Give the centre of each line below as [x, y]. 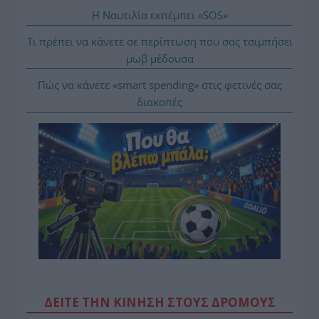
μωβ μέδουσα [159, 58]
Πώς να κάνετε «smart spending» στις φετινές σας [159, 85]
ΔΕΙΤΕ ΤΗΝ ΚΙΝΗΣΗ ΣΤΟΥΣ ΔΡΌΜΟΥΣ [159, 303]
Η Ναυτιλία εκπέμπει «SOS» [159, 15]
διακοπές [159, 102]
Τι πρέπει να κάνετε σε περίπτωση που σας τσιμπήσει [159, 41]
